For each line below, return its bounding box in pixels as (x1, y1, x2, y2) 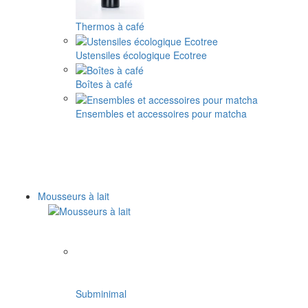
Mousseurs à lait (38, 188, 109, 203)
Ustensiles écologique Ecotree (76, 48, 207, 63)
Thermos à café (76, 19, 144, 33)
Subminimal (76, 287, 126, 301)
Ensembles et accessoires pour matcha (76, 106, 247, 120)
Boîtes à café (76, 77, 133, 91)
